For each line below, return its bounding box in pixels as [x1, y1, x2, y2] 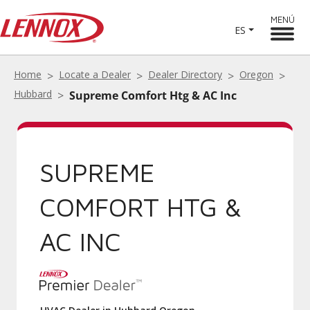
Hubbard [14, 87, 52, 100]
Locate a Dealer [59, 68, 131, 81]
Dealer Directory [148, 68, 222, 81]
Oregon [239, 68, 273, 81]
